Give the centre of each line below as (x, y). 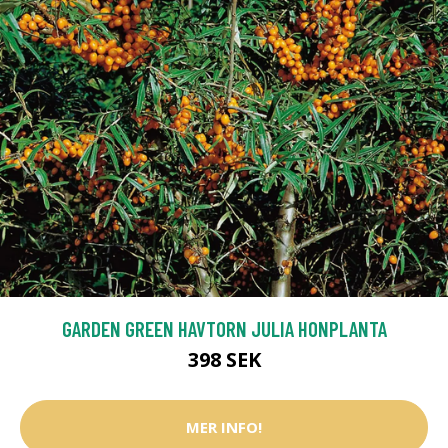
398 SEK (224, 359)
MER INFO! (224, 427)
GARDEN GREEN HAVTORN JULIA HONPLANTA (224, 328)
